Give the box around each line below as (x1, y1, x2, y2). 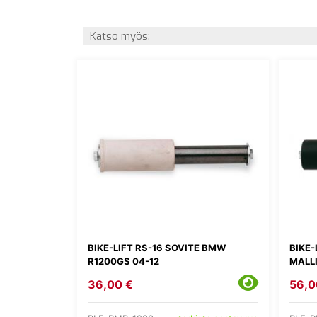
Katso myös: (90, 28, 150, 43)
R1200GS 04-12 (88, 255, 159, 267)
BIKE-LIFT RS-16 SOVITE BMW (88, 242, 226, 254)
